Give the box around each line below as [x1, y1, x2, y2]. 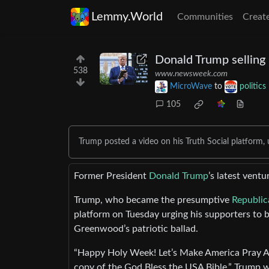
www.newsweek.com [155, 70, 228, 78]
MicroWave [170, 82, 212, 91]
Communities [177, 12, 233, 22]
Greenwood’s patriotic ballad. [74, 224, 198, 234]
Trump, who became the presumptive [74, 195, 232, 205]
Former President [74, 171, 149, 181]
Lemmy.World [91, 11, 163, 23]
